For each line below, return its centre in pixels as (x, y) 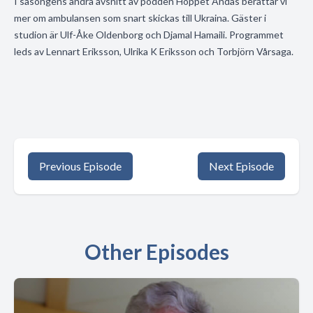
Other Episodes (156, 252)
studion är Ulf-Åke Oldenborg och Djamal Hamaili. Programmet (149, 35)
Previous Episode (80, 166)
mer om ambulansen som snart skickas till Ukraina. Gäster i (140, 18)
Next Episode (241, 166)
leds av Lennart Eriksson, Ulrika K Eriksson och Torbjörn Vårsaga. (154, 51)
